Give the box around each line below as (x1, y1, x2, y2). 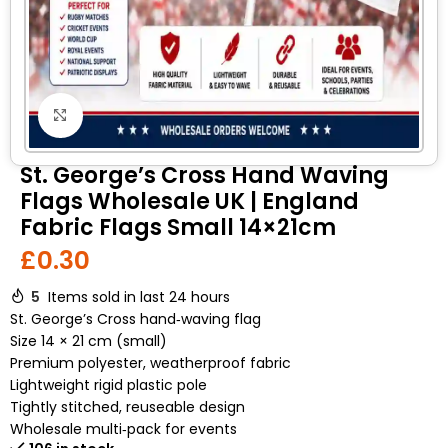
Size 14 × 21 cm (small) (10, 331, 167, 351)
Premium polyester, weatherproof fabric (10, 353, 291, 373)
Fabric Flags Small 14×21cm (20, 212, 336, 243)
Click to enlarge (82, 106, 190, 124)
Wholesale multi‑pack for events (10, 419, 237, 439)
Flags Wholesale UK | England (20, 186, 359, 217)
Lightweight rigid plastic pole (10, 375, 207, 395)
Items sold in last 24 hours (48, 287, 230, 307)
